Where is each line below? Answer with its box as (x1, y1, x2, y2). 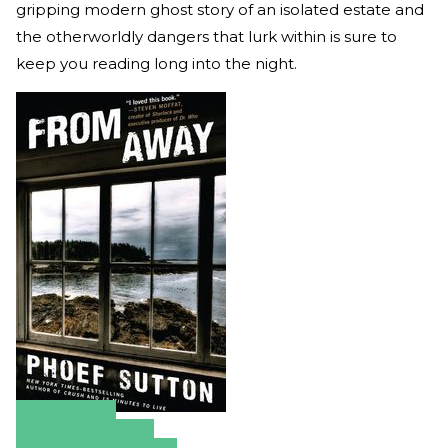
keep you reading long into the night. (16, 54, 297, 74)
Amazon (32, 416, 100, 436)
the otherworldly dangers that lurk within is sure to (16, 27, 397, 47)
